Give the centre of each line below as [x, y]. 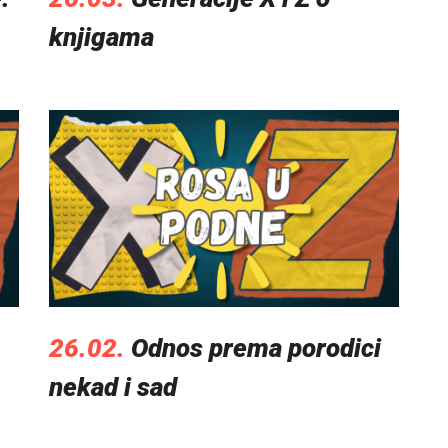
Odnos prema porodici [256, 347]
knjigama [101, 37]
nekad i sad [113, 386]
